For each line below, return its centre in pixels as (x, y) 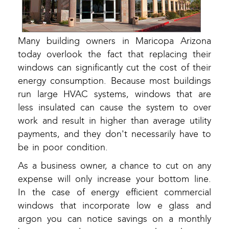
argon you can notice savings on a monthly (114, 219)
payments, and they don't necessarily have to (114, 134)
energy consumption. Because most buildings (114, 81)
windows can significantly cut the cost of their (114, 68)
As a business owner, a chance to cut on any (114, 166)
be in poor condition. (63, 148)
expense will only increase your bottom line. (114, 179)
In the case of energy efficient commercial (114, 193)
